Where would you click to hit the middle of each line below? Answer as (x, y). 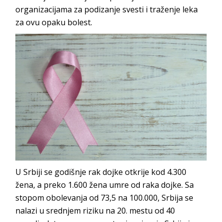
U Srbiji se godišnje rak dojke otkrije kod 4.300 (101, 172)
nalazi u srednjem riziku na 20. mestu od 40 (95, 210)
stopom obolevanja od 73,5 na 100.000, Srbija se (105, 197)
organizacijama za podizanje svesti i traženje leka (107, 9)
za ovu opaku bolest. (54, 22)
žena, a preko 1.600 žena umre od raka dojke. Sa (105, 185)
